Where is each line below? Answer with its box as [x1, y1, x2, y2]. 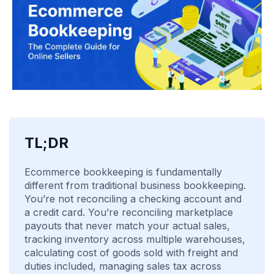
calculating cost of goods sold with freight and [24, 246, 238, 259]
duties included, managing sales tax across [24, 259, 221, 272]
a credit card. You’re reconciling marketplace [24, 206, 233, 218]
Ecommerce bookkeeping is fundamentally [24, 165, 222, 178]
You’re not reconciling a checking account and [24, 192, 242, 205]
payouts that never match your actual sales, [24, 219, 230, 232]
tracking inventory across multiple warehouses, [24, 232, 245, 245]
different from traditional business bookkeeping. [24, 179, 246, 191]
